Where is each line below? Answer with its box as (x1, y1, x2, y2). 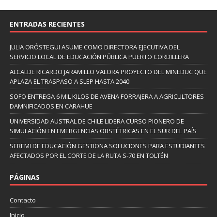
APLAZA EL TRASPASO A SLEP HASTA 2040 (10, 77, 129, 86)
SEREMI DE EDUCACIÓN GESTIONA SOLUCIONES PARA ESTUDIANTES (10, 141, 205, 150)
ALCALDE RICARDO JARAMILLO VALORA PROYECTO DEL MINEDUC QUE (10, 67, 207, 76)
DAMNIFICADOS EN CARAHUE (10, 101, 93, 110)
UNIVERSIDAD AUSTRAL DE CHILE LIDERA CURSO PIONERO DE (10, 116, 184, 125)
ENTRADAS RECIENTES (10, 19, 85, 29)
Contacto (10, 195, 36, 204)
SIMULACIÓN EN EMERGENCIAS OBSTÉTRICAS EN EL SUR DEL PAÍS (10, 126, 197, 135)
